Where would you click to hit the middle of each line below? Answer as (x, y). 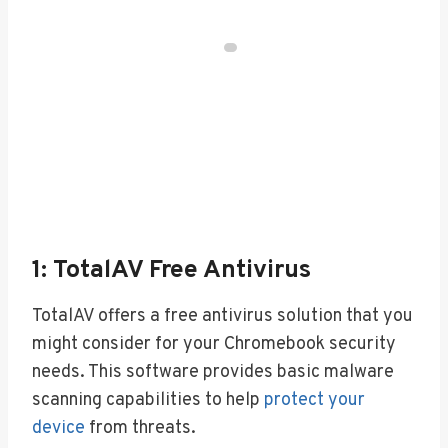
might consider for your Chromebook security (214, 344)
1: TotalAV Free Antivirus (171, 271)
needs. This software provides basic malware (213, 372)
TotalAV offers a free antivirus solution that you (222, 316)
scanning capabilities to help (148, 400)
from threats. (140, 428)
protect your (314, 400)
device (58, 428)
